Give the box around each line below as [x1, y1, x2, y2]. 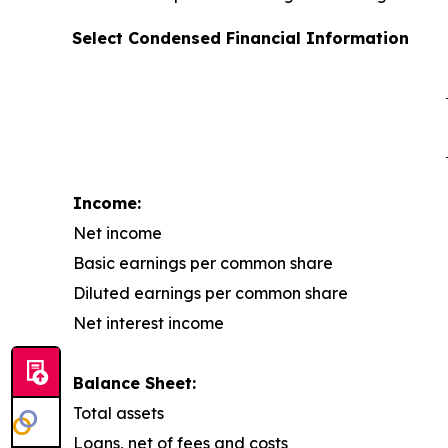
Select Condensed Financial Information [72, 28, 409, 49]
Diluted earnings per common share [73, 283, 348, 304]
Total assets [73, 403, 164, 424]
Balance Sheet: [73, 373, 196, 394]
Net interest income [73, 313, 224, 334]
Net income [73, 223, 162, 244]
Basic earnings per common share [73, 253, 333, 274]
